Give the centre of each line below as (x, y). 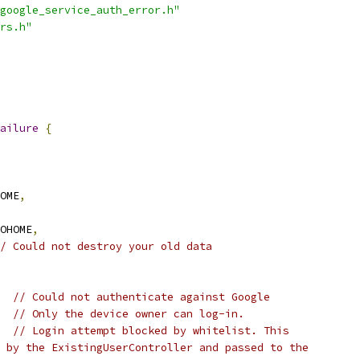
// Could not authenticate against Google (141, 297)
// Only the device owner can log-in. (129, 314)
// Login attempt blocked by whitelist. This (151, 331)
